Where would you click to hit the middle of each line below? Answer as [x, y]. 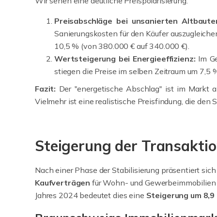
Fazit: [47, 89]
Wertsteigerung [85, 59]
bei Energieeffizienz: [157, 59]
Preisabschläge [83, 21]
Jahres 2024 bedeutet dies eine [91, 195]
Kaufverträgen [63, 183]
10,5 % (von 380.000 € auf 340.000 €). [122, 46]
